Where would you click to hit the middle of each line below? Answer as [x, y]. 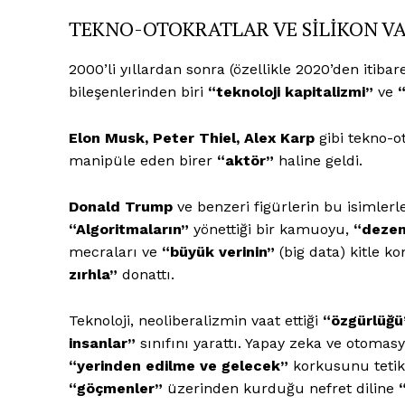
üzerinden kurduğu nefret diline [281, 388]
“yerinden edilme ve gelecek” [179, 365]
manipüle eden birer [143, 160]
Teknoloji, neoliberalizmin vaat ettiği [196, 320]
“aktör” [245, 160]
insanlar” [102, 343]
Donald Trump [121, 206]
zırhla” [93, 274]
